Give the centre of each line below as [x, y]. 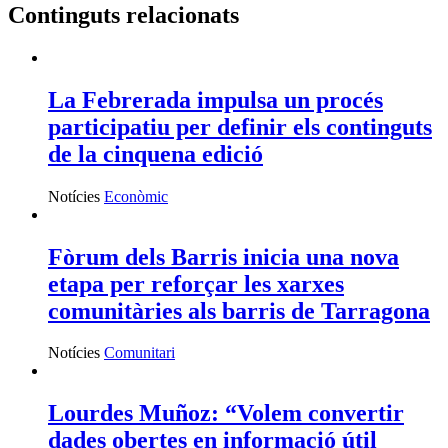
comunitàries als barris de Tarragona [239, 310]
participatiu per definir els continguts [240, 126]
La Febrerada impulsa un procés [215, 99]
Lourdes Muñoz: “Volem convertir [226, 413]
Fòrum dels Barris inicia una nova [223, 256]
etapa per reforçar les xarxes [196, 283]
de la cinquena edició [155, 153]
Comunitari [139, 353]
